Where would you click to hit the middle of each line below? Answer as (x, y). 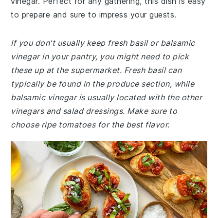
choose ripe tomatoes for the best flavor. (90, 125)
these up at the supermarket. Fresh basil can (96, 70)
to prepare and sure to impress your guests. (94, 15)
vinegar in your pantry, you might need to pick (100, 56)
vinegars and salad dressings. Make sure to (94, 111)
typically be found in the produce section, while (103, 84)
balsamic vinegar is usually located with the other (107, 97)
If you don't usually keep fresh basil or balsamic (103, 43)
